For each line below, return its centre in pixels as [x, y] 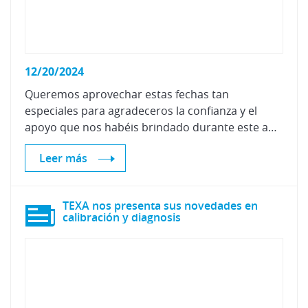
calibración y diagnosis [122, 217]
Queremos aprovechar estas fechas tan [127, 94]
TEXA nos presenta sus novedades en [160, 206]
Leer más [63, 158]
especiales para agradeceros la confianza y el [141, 111]
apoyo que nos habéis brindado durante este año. [273, 127]
